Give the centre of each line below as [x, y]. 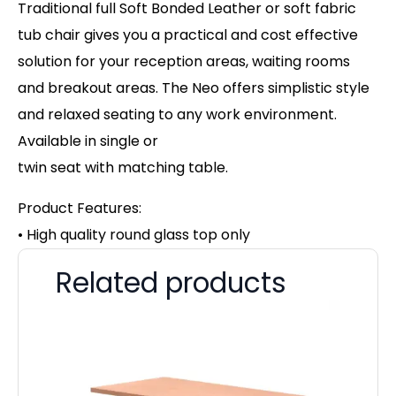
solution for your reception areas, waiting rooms [184, 61]
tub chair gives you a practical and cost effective [188, 35]
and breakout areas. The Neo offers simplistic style [194, 88]
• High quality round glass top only [134, 235]
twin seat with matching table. [123, 168]
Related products [171, 283]
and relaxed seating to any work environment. [177, 114]
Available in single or [88, 141]
